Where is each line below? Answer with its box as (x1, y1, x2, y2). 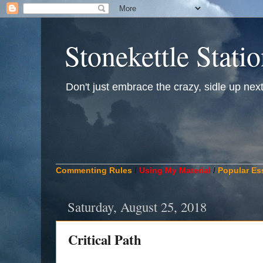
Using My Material (139, 166, 211, 175)
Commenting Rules (56, 166, 132, 175)
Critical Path (68, 230, 141, 250)
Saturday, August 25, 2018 (68, 198, 207, 216)
